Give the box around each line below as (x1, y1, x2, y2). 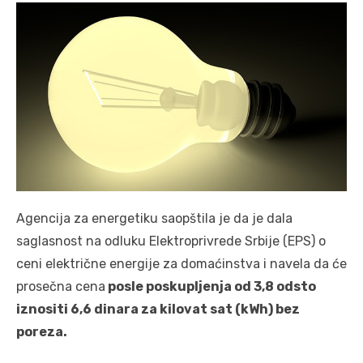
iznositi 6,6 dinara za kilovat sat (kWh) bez (16, 301, 300, 318)
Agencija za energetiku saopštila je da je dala (16, 211, 293, 227)
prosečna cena (16, 279, 105, 295)
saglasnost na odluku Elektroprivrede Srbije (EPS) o (16, 233, 326, 250)
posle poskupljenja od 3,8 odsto (105, 279, 316, 295)
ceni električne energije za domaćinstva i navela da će (16, 256, 347, 272)
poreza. (16, 324, 67, 340)
